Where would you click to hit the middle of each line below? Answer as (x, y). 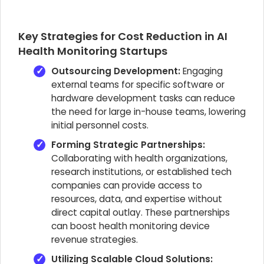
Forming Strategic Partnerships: (128, 145)
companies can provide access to (127, 185)
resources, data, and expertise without (137, 199)
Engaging (202, 71)
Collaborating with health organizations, (139, 158)
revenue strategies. (95, 240)
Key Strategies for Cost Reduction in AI (123, 36)
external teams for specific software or (138, 85)
